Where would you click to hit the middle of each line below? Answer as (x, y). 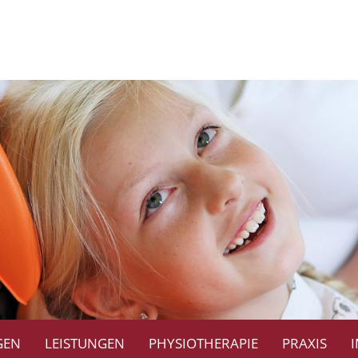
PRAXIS (304, 343)
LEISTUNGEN (85, 343)
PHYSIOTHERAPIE (203, 343)
